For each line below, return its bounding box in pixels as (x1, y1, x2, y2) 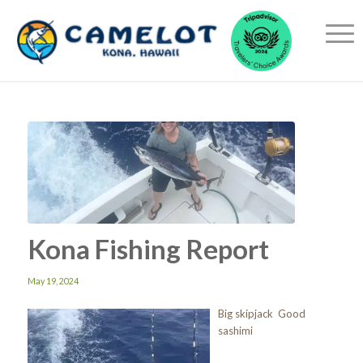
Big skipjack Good (217, 306, 305, 320)
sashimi (217, 323, 253, 337)
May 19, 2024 (27, 275, 79, 286)
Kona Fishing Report (27, 232, 269, 265)
